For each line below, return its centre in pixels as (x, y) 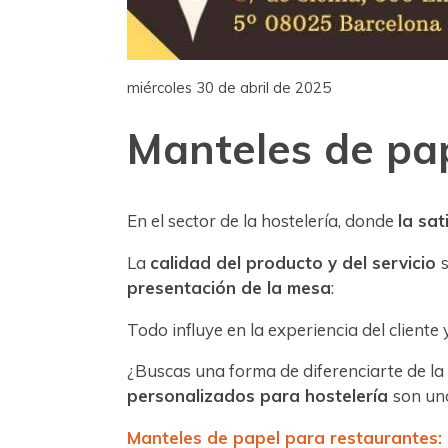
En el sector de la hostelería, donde (263, 220)
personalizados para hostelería (260, 396)
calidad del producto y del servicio (296, 262)
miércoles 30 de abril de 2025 (229, 88)
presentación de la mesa (229, 287)
